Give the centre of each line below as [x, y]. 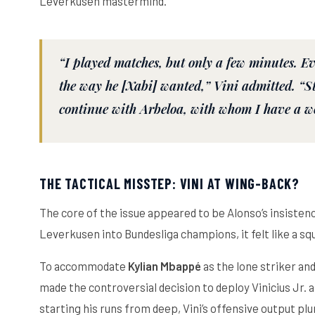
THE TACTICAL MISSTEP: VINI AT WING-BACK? [169, 184]
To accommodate [84, 266]
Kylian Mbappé [165, 266]
